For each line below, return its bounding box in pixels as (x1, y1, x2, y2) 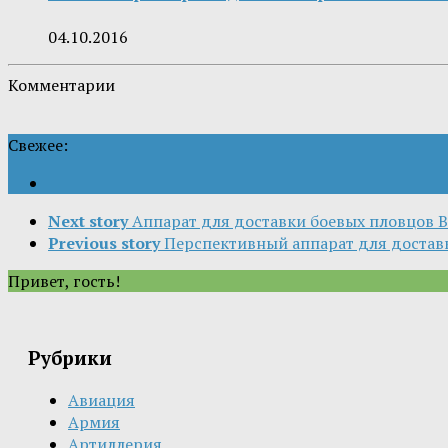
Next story (48, 209, 128, 232)
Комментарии (8, 73, 115, 96)
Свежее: (8, 133, 68, 156)
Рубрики (28, 346, 112, 371)
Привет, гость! (8, 269, 120, 292)
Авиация (68, 389, 135, 411)
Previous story (48, 231, 160, 254)
